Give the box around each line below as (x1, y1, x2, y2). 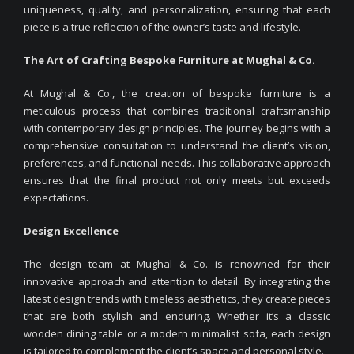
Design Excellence (24, 223, 119, 238)
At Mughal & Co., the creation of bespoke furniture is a (24, 85, 330, 100)
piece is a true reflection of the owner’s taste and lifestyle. (24, 19, 301, 34)
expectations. (24, 190, 88, 205)
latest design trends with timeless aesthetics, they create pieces (24, 291, 330, 306)
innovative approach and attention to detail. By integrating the (24, 273, 330, 288)
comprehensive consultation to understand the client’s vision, (24, 137, 330, 153)
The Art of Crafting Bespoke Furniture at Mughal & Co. (24, 52, 315, 67)
